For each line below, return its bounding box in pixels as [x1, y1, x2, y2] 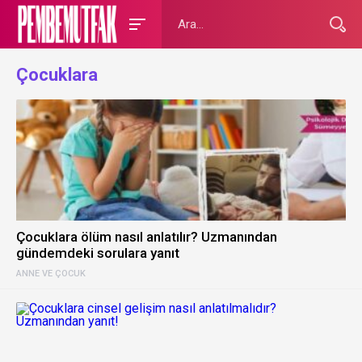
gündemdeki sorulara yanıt [16, 245, 179, 261]
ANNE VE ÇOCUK [16, 268, 86, 279]
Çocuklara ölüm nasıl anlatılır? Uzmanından [16, 229, 277, 245]
